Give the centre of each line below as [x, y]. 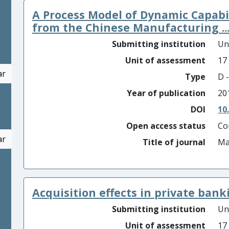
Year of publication [166, 93]
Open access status [166, 126]
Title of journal [174, 142]
